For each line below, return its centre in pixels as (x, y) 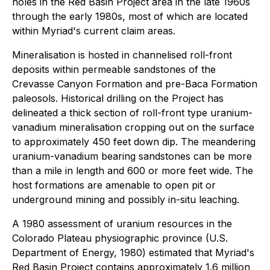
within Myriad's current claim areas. (94, 30)
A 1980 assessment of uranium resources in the (122, 223)
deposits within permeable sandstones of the (114, 69)
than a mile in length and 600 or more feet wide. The (133, 170)
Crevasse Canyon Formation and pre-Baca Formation (135, 83)
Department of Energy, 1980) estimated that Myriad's (133, 252)
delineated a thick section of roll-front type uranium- (132, 112)
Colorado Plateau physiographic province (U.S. (120, 238)
